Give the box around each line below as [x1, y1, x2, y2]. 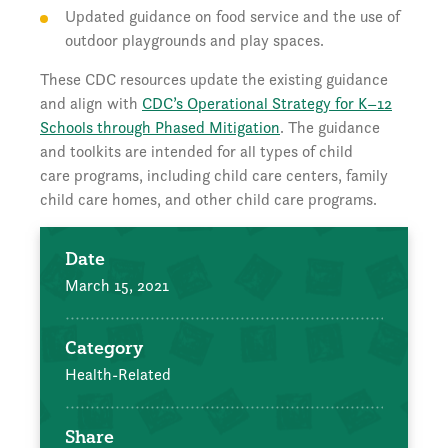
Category [65, 335, 143, 359]
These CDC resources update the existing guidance [40, 68, 388, 90]
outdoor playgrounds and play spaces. [65, 29, 324, 51]
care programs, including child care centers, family [40, 164, 388, 186]
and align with [40, 92, 142, 114]
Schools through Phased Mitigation [40, 116, 280, 138]
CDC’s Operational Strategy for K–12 [142, 92, 392, 114]
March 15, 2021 [65, 274, 169, 296]
